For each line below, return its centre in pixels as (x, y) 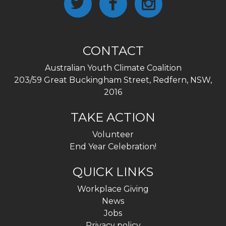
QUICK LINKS (113, 172)
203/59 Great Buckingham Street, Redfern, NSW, (113, 80)
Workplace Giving (113, 189)
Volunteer (113, 134)
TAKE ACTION (113, 117)
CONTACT (113, 51)
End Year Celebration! (113, 147)
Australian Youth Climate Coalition (113, 68)
